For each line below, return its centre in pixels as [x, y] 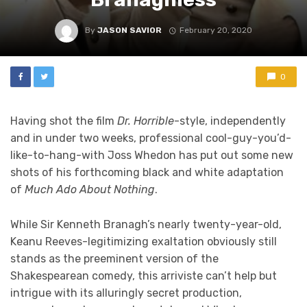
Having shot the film [64, 121]
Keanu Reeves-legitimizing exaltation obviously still [144, 241]
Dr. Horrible [146, 121]
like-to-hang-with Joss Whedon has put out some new [152, 155]
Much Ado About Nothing [90, 189]
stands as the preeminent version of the [114, 258]
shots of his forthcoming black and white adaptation [147, 172]
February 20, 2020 [216, 30]
